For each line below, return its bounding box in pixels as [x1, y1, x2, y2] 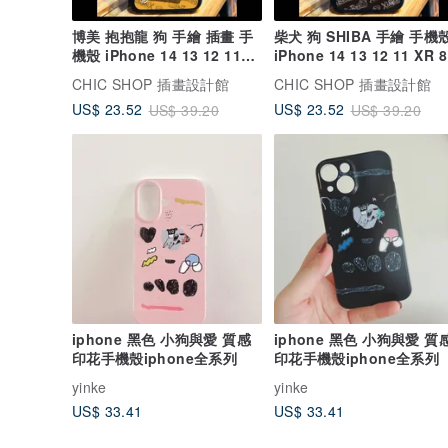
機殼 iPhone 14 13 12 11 [72, 44, 242, 65]
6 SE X [274, 63, 320, 84]
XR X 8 [72, 63, 119, 84]
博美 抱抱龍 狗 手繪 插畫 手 [72, 25, 154, 46]
